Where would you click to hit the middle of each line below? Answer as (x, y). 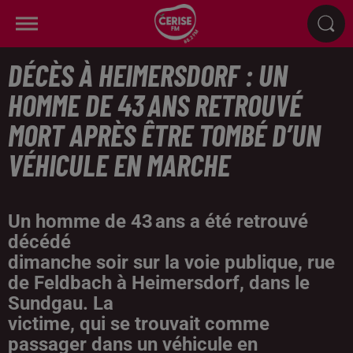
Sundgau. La (61, 303)
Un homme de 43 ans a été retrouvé (158, 221)
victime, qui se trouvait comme (139, 324)
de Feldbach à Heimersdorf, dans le (159, 283)
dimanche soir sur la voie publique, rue (171, 262)
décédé (39, 242)
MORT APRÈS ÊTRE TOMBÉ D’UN (164, 135)
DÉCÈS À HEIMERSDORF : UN (148, 75)
